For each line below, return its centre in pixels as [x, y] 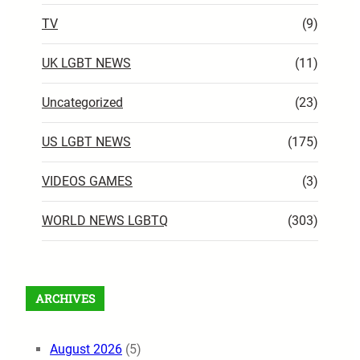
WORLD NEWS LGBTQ [105, 221]
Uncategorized [82, 103]
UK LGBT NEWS [86, 63]
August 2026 [86, 350]
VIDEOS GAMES [87, 182]
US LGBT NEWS [86, 142]
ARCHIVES [65, 299]
